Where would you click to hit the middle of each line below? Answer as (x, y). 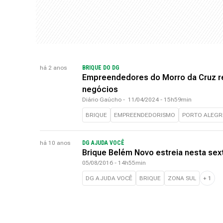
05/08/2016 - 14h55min (114, 163)
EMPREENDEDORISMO (145, 115)
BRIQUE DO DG (102, 68)
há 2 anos (53, 68)
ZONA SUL (182, 178)
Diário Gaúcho (102, 100)
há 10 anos (55, 143)
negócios (101, 89)
